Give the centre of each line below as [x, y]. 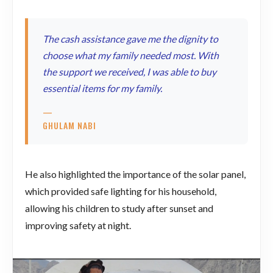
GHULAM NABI [69, 125]
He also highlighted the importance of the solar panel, [135, 174]
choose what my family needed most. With [131, 55]
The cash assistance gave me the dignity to [130, 38]
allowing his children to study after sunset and [119, 208]
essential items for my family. [102, 88]
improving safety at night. [78, 225]
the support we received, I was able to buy [129, 71]
